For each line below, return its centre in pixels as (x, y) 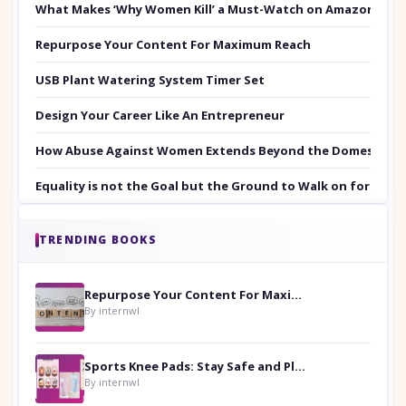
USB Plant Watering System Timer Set (150, 79)
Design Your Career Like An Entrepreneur (160, 115)
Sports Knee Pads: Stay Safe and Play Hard (300, 366)
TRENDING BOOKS (98, 239)
